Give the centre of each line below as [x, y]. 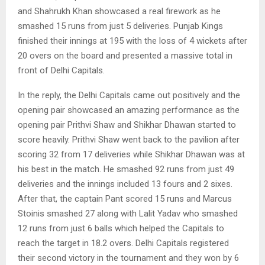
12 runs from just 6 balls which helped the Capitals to [121, 228]
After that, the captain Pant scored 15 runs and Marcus [125, 198]
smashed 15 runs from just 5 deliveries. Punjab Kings [120, 26]
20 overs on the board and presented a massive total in [125, 55]
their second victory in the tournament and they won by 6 [128, 258]
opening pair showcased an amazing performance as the [129, 110]
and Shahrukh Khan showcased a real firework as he [119, 11]
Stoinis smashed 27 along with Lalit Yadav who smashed [128, 213]
